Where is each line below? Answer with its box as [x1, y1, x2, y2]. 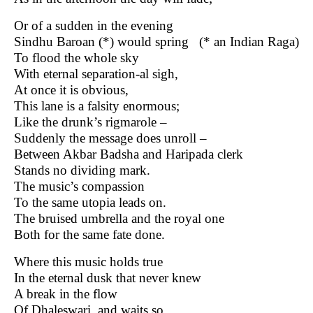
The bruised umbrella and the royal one [10, 210, 224, 226]
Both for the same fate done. [10, 226, 165, 242]
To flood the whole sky [10, 50, 139, 65]
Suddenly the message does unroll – [10, 130, 207, 145]
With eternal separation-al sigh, [10, 66, 178, 81]
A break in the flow [10, 286, 117, 301]
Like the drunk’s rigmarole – [10, 114, 167, 129]
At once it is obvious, [10, 82, 129, 97]
